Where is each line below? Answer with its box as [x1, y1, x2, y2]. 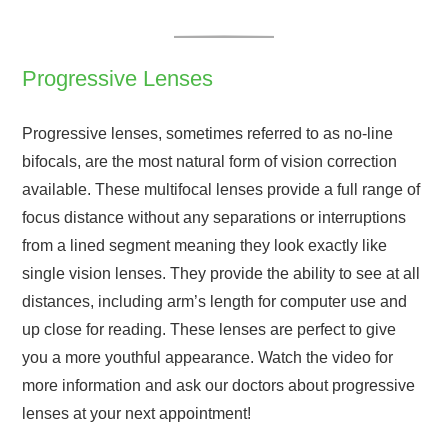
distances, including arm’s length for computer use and [22, 292, 408, 310]
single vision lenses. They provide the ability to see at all [22, 264, 421, 282]
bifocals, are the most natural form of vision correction [22, 152, 398, 170]
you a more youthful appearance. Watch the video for [22, 348, 394, 366]
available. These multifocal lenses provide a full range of [22, 180, 421, 198]
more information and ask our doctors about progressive [22, 376, 416, 394]
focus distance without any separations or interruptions [22, 208, 407, 226]
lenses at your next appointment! [22, 404, 252, 422]
